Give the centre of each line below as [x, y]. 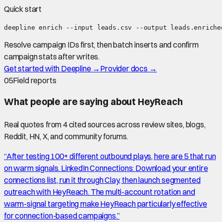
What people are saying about [71, 102]
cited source [89, 124]
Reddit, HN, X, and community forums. [66, 136]
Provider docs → [129, 68]
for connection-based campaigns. [60, 216]
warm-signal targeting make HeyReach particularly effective [106, 204]
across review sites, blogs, [160, 124]
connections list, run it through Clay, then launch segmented [102, 180]
